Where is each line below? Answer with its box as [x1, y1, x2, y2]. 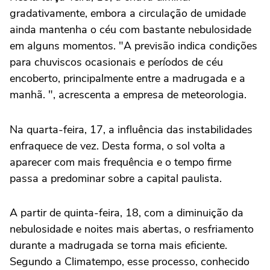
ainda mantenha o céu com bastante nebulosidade [10, 22, 251, 37]
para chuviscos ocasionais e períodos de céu [10, 55, 223, 69]
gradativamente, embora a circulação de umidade [10, 6, 246, 20]
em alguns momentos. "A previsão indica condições [10, 39, 257, 53]
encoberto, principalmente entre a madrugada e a [10, 71, 245, 86]
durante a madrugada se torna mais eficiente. [10, 238, 227, 253]
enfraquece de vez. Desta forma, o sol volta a [10, 139, 225, 154]
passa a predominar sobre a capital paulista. [10, 171, 222, 186]
